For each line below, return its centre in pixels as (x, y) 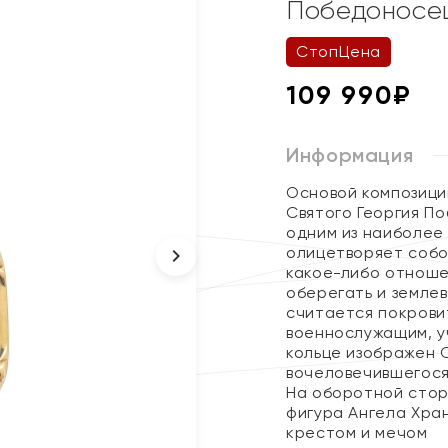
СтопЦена (339, 51)
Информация (350, 155)
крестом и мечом (357, 432)
